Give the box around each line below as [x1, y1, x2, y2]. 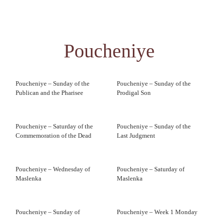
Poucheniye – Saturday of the [16, 123, 93, 130]
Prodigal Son [117, 89, 151, 96]
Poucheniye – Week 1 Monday [117, 208, 198, 216]
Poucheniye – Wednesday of [16, 165, 90, 173]
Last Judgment [117, 132, 155, 139]
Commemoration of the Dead [16, 132, 91, 139]
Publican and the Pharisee [16, 89, 83, 96]
